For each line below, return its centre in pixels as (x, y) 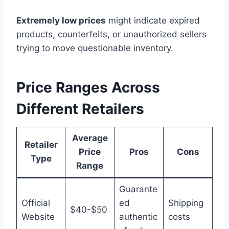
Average (90, 138)
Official (36, 203)
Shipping (186, 203)
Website (38, 217)
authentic (138, 217)
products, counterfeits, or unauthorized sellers (111, 35)
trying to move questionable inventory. (95, 48)
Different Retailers (80, 109)
